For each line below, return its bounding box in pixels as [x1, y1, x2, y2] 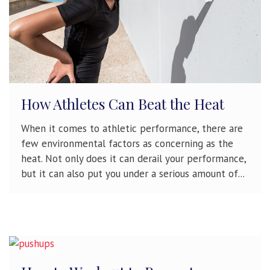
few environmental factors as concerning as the [21, 136, 233, 150]
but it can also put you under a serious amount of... [21, 166, 245, 180]
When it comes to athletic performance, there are [21, 121, 243, 135]
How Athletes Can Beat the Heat [21, 93, 224, 113]
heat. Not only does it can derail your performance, [21, 151, 246, 165]
